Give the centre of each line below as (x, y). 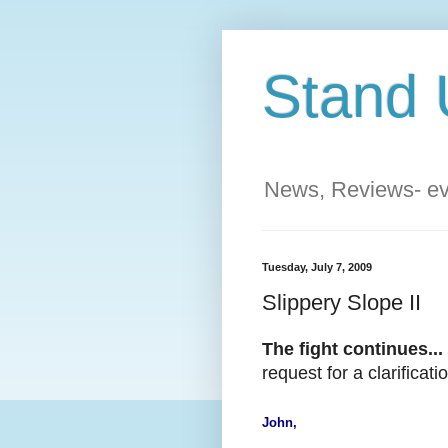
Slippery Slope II (341, 302)
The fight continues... (352, 349)
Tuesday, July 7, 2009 (317, 267)
